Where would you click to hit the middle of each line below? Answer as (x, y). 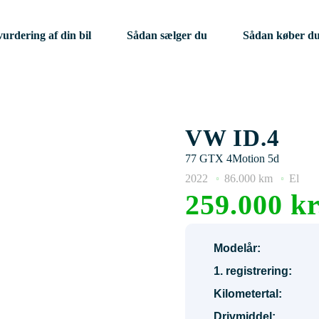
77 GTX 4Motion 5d (232, 158)
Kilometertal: (248, 294)
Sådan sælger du (167, 35)
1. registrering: (253, 271)
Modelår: (237, 248)
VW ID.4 (232, 138)
